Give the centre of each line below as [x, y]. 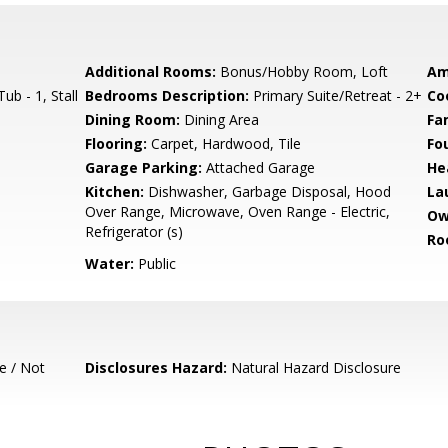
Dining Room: [133, 119]
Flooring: [116, 143]
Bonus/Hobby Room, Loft [302, 71]
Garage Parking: [144, 167]
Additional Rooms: [151, 71]
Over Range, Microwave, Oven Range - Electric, [238, 211]
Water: [110, 263]
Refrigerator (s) [134, 231]
